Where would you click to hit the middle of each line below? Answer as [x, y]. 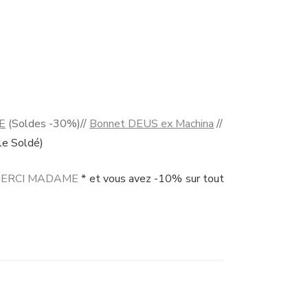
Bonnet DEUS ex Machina [152, 123]
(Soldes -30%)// [47, 123]
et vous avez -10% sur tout [155, 178]
